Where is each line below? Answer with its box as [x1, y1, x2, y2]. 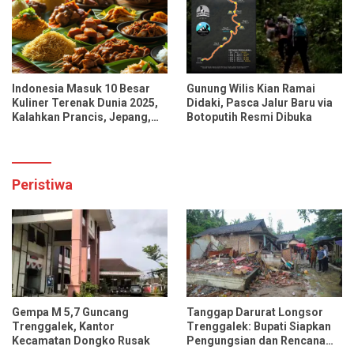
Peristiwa [12, 176, 73, 194]
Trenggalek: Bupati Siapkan [186, 319, 331, 333]
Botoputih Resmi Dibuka [186, 111, 312, 124]
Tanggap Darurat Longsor [186, 305, 323, 318]
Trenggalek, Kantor [12, 319, 115, 333]
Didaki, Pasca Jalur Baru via [186, 96, 333, 110]
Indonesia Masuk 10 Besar [12, 82, 150, 96]
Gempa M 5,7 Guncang [12, 305, 129, 318]
